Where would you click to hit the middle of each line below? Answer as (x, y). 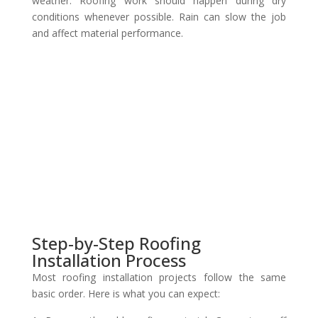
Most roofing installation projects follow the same (159, 277)
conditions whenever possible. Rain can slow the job (159, 16)
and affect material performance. (107, 33)
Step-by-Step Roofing (116, 243)
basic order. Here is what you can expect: (126, 293)
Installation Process (109, 260)
